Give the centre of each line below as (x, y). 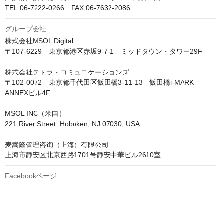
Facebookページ (31, 176)
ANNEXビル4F (28, 93)
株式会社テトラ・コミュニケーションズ (67, 72)
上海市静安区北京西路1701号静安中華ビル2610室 (83, 155)
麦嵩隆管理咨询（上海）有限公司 (57, 145)
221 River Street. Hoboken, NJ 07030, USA (72, 124)
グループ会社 (26, 29)
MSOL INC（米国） (35, 114)
